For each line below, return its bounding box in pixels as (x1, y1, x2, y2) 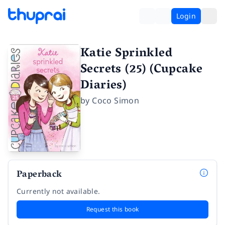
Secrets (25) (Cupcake (80, 59, 203, 81)
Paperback (17, 166, 62, 184)
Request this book (86, 204, 139, 213)
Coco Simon (92, 95, 140, 106)
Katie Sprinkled (80, 43, 172, 65)
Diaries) (80, 75, 127, 97)
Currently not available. (17, 186, 100, 196)
